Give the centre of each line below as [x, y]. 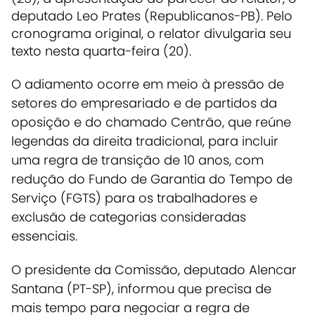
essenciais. [44, 236]
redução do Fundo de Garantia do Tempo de [152, 179]
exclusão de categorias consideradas [129, 217]
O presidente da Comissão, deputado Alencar [154, 269]
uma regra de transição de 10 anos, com [137, 160]
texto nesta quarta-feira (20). [101, 51]
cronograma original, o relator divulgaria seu [151, 34]
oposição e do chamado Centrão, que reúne [151, 122]
